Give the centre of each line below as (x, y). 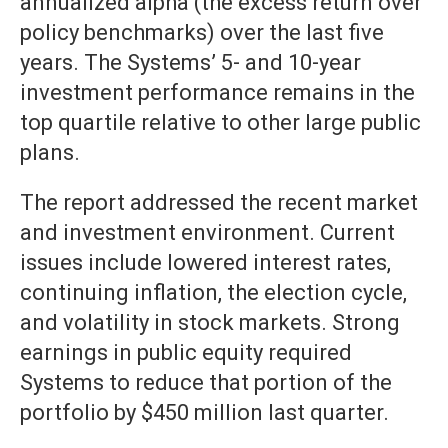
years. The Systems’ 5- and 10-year (190, 63)
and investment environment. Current (207, 233)
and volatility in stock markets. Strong (210, 323)
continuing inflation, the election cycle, (213, 293)
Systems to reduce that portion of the (206, 383)
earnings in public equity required (186, 353)
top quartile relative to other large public (220, 123)
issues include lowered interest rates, (205, 263)
